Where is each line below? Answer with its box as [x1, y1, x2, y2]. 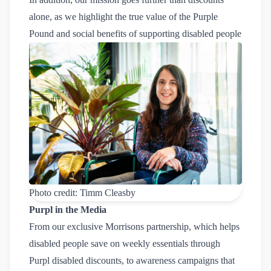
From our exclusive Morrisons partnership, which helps [29, 221, 240, 232]
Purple [193, 11, 218, 22]
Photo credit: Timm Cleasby [29, 187, 135, 198]
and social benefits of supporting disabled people [54, 28, 241, 39]
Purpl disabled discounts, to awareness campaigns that [29, 255, 235, 266]
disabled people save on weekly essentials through [29, 238, 220, 249]
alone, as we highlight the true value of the [29, 11, 193, 22]
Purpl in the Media [29, 204, 106, 215]
